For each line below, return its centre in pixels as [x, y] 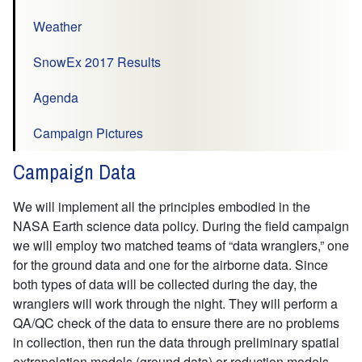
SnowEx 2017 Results [97, 61]
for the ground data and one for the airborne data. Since [170, 264]
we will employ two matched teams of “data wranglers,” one [181, 245]
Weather [57, 26]
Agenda [56, 97]
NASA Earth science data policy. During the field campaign [181, 225]
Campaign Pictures [88, 133]
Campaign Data [74, 172]
